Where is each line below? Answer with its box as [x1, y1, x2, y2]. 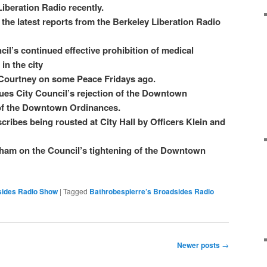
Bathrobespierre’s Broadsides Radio [89, 186, 214, 197]
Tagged [63, 186, 88, 197]
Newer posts [177, 239, 222, 250]
